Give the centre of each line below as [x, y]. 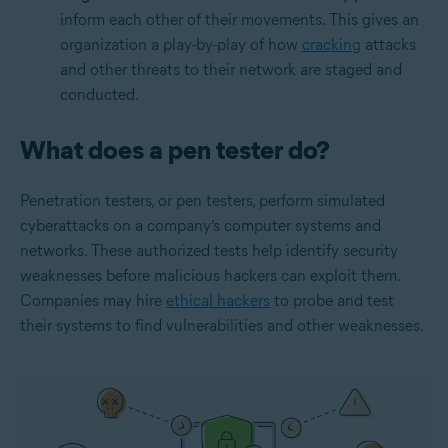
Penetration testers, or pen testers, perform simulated [202, 200]
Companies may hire [93, 300]
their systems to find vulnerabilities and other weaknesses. [222, 325]
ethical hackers [218, 300]
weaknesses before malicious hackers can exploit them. [210, 275]
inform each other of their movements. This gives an [239, 19]
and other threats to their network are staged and [231, 69]
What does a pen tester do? [175, 149]
